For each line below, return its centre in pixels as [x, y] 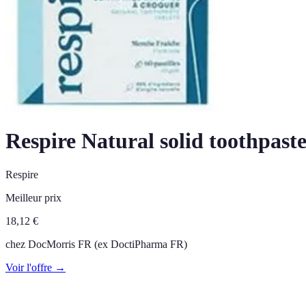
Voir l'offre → [36, 267]
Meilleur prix [33, 197]
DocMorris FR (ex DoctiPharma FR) [108, 244]
